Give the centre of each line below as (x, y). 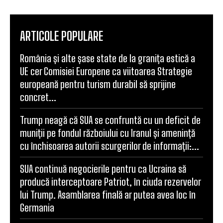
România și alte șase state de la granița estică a (108, 58)
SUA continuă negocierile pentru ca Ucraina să (103, 168)
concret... (38, 97)
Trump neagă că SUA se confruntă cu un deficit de (110, 120)
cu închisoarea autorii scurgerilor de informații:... (110, 146)
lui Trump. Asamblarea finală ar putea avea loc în (108, 194)
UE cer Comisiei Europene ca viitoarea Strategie (106, 71)
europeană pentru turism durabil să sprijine (98, 84)
